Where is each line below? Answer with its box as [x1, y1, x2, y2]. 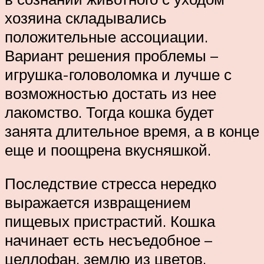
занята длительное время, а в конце [5, 121, 259, 140]
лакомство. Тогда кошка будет [5, 102, 214, 121]
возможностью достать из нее [5, 83, 216, 103]
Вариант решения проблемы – [5, 45, 218, 65]
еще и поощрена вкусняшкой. [5, 140, 211, 159]
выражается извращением [5, 193, 191, 212]
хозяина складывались [5, 8, 167, 27]
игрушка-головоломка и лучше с [5, 64, 232, 84]
